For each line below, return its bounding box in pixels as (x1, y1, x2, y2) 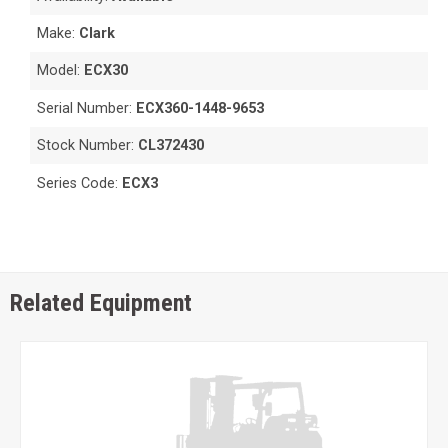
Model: (37, 62, 85, 80)
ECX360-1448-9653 (136, 99, 265, 117)
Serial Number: (37, 99, 137, 117)
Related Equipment (10, 288, 192, 317)
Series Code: (37, 174, 123, 192)
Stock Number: (37, 137, 139, 155)
